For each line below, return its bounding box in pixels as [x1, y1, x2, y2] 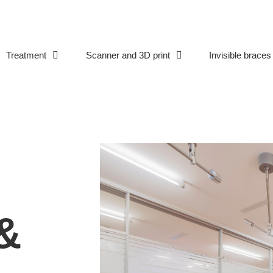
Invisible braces [208, 50, 271, 61]
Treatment [6, 50, 47, 61]
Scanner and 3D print [85, 50, 170, 61]
